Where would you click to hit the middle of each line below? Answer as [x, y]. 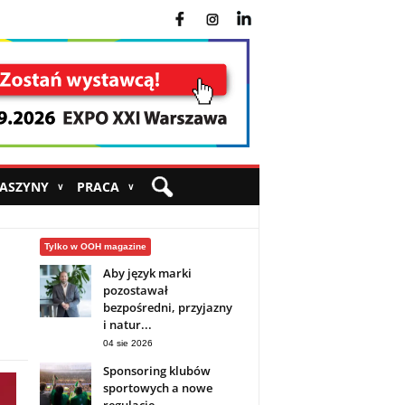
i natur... [127, 325]
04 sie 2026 [127, 344]
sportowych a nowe [157, 388]
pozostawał [135, 291]
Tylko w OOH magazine [95, 247]
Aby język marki [147, 273]
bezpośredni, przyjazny [167, 308]
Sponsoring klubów [156, 371]
